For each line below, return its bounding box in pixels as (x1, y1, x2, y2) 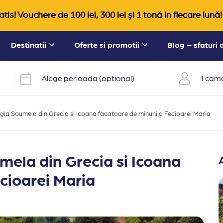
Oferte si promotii (74, 40, 139, 50)
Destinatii (11, 40, 46, 50)
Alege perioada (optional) (41, 73, 134, 83)
